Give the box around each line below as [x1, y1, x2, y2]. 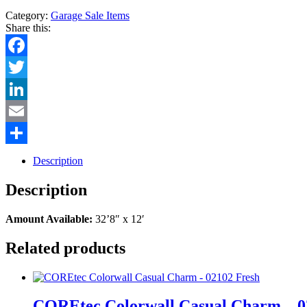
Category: [5, 9, 51, 21]
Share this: [5, 21, 51, 34]
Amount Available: [5, 212, 95, 225]
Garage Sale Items [51, 9, 130, 21]
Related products [5, 238, 125, 257]
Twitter [5, 82, 36, 95]
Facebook [5, 60, 48, 73]
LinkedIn [5, 104, 45, 116]
